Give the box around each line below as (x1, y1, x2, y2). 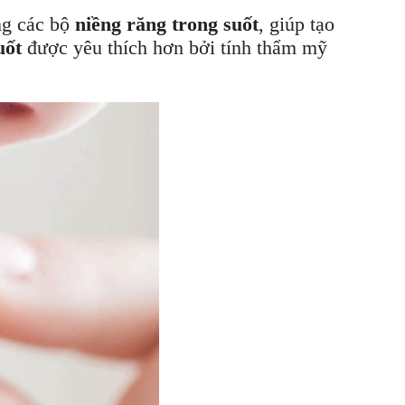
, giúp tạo (259, 13, 334, 35)
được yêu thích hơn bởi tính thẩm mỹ (22, 36, 327, 59)
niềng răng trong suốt (75, 13, 259, 35)
